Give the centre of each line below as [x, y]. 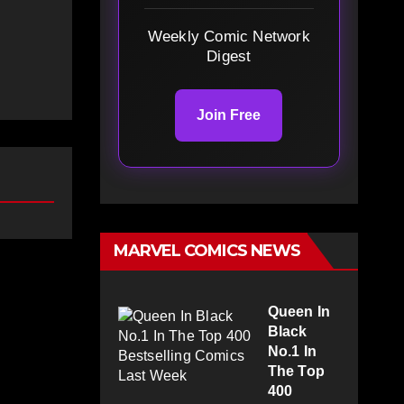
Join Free [229, 115]
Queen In [299, 312]
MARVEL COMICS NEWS [207, 251]
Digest [229, 57]
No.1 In [292, 352]
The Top [296, 372]
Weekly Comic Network [229, 37]
